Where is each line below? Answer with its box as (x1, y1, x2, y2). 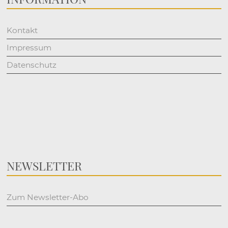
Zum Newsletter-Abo (7, 192, 89, 202)
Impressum (7, 43, 52, 53)
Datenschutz (7, 60, 57, 70)
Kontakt (7, 25, 38, 36)
